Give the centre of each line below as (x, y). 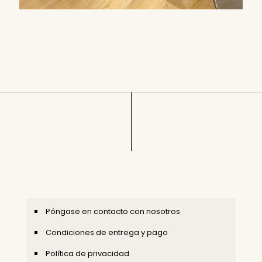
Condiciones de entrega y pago (107, 232)
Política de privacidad (87, 253)
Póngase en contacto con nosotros (113, 211)
